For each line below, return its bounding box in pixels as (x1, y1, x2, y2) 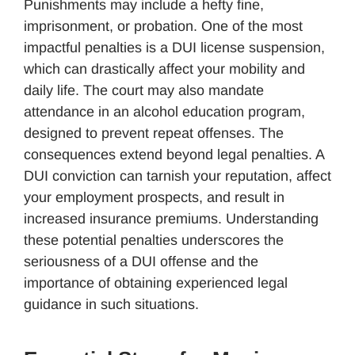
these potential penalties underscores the (24, 231, 284, 248)
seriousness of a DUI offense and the (24, 253, 258, 269)
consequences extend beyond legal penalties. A (24, 146, 324, 162)
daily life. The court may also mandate (24, 82, 264, 98)
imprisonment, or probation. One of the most (24, 17, 303, 34)
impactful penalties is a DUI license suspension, (24, 39, 325, 55)
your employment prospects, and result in (24, 189, 284, 205)
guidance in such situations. (24, 296, 199, 312)
